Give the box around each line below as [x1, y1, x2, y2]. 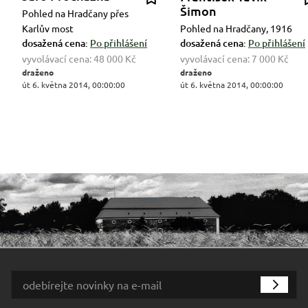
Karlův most [22, 22, 74, 34]
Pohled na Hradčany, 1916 [180, 22, 292, 34]
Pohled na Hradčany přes [22, 7, 129, 19]
